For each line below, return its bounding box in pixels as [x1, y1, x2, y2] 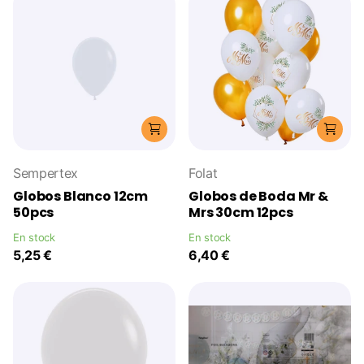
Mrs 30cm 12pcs [188, 202, 293, 222]
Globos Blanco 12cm [13, 186, 149, 206]
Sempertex [13, 164, 79, 181]
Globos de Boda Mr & [188, 186, 328, 206]
